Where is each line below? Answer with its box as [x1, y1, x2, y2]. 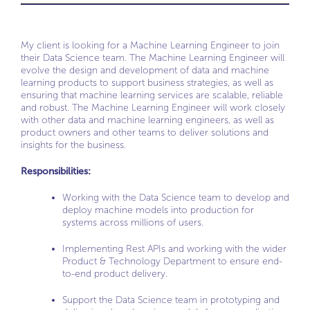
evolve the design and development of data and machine [21, 64, 269, 76]
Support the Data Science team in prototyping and [62, 294, 280, 306]
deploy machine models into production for [62, 204, 254, 216]
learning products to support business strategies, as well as [21, 77, 273, 89]
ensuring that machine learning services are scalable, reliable [21, 89, 283, 101]
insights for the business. [21, 139, 126, 151]
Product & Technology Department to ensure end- [62, 255, 282, 267]
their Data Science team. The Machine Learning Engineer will [21, 52, 284, 64]
